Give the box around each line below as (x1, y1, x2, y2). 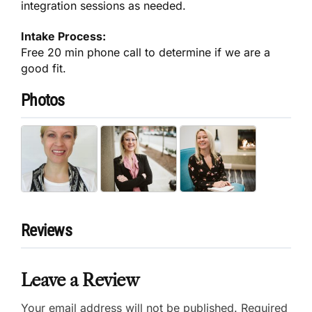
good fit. (21, 61, 66, 75)
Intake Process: (21, 29, 107, 43)
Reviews (21, 220, 72, 240)
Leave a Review (21, 270, 139, 290)
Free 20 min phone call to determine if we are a (21, 45, 271, 59)
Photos (21, 90, 65, 110)
